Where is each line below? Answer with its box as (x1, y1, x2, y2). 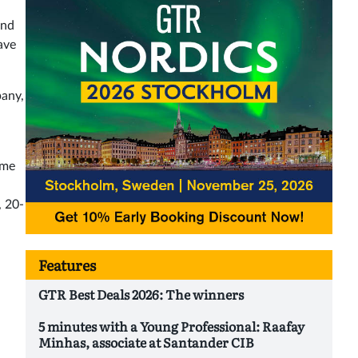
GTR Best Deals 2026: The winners (38, 284, 244, 304)
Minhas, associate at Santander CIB (38, 332, 254, 352)
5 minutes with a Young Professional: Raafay (38, 316, 304, 336)
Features (38, 253, 96, 276)
